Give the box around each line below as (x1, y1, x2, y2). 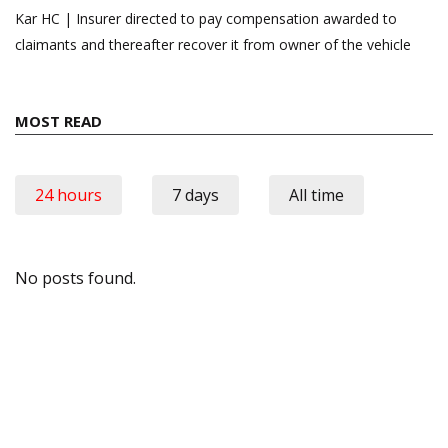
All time (289, 184, 344, 207)
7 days (172, 184, 219, 207)
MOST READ (15, 111, 102, 132)
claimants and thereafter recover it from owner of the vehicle (15, 35, 411, 55)
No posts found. (15, 267, 136, 290)
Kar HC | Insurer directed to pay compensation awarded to (15, 9, 397, 29)
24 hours (35, 184, 102, 207)
